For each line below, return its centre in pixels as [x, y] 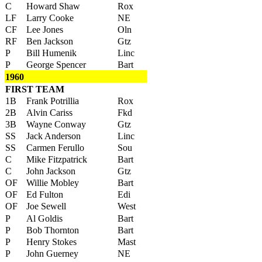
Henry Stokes [51, 242]
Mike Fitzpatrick [57, 159]
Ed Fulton [45, 194]
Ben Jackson [50, 41]
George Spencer [56, 65]
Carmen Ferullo [55, 148]
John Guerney [52, 254]
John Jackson [51, 171]
